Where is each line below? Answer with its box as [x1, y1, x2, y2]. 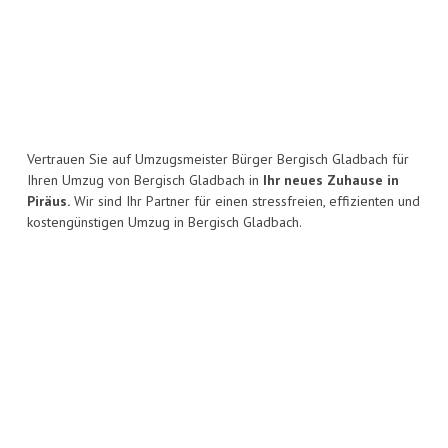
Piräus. [27, 192, 70, 211]
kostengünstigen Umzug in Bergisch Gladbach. [27, 213, 302, 232]
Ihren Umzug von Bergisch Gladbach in [27, 171, 263, 190]
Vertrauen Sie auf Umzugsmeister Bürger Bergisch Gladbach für [27, 150, 409, 169]
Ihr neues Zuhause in [263, 171, 399, 190]
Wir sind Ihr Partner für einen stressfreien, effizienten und [70, 192, 420, 211]
